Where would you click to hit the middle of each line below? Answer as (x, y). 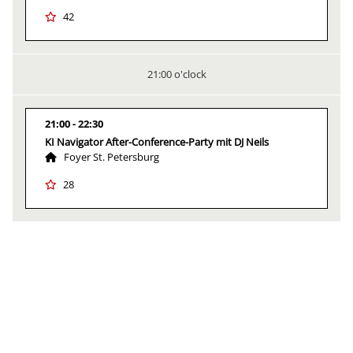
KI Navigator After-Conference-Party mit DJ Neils (157, 142)
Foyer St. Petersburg (111, 157)
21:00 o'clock (176, 74)
